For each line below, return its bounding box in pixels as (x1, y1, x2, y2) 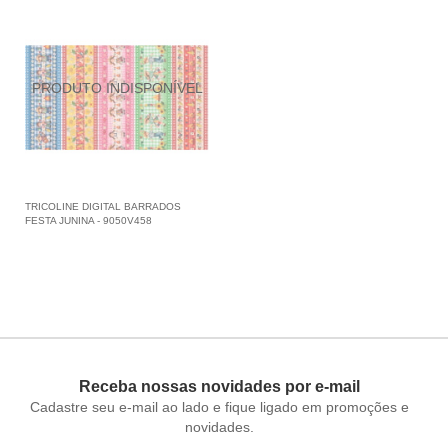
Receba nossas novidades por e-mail (79, 377, 361, 395)
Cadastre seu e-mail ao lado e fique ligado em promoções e (30, 398, 410, 415)
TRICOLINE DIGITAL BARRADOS (25, 201, 181, 213)
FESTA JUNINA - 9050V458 (25, 215, 152, 227)
